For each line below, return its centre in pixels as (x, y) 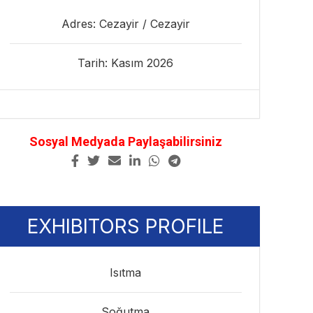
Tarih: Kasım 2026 (126, 63)
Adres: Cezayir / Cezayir (125, 24)
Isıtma (126, 272)
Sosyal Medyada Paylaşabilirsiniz (125, 141)
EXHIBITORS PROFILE (126, 226)
